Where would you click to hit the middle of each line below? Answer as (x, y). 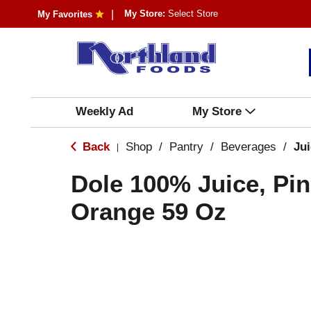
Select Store (193, 14)
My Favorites (65, 14)
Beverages (249, 147)
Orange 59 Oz (149, 211)
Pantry (186, 147)
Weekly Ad (104, 111)
